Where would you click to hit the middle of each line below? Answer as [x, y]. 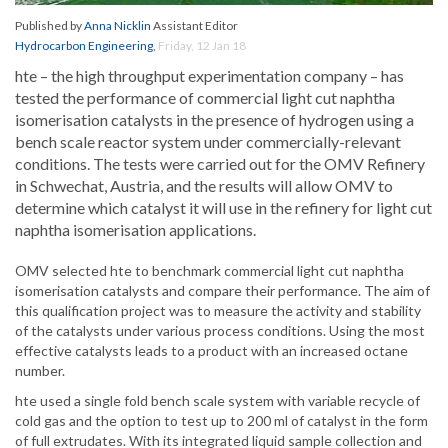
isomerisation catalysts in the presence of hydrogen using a [214, 120]
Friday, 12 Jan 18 [202, 46]
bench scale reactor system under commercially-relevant [208, 142]
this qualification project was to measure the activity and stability [218, 311]
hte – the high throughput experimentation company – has [209, 76]
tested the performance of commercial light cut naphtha [205, 98]
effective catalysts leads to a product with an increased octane [211, 351]
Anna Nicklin [117, 26]
